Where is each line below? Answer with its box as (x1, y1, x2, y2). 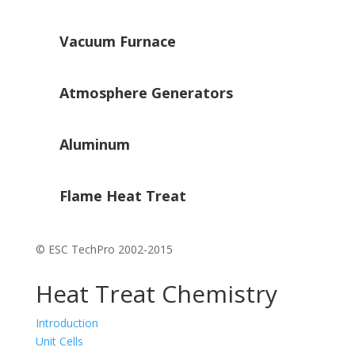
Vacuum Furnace (59, 32, 176, 51)
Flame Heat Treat (59, 186, 186, 205)
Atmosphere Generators (59, 83, 233, 102)
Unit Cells (35, 334, 83, 349)
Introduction (35, 315, 98, 330)
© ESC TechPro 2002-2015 (35, 242, 173, 257)
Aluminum (59, 135, 130, 154)
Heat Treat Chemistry (35, 277, 277, 310)
